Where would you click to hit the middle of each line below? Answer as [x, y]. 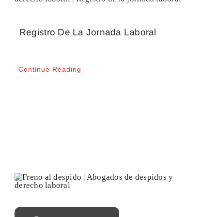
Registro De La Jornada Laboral [88, 32]
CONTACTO [34, 17]
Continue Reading [50, 69]
